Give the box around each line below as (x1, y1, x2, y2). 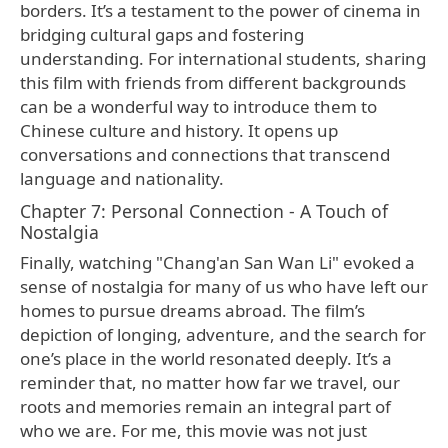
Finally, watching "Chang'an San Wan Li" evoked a (20, 250, 415, 274)
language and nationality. (20, 166, 224, 190)
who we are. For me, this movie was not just (20, 418, 367, 442)
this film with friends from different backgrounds (20, 70, 406, 94)
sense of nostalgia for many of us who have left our (20, 274, 428, 298)
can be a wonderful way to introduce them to (20, 94, 377, 118)
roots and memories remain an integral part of (20, 394, 391, 418)
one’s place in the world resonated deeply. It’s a (20, 346, 392, 370)
